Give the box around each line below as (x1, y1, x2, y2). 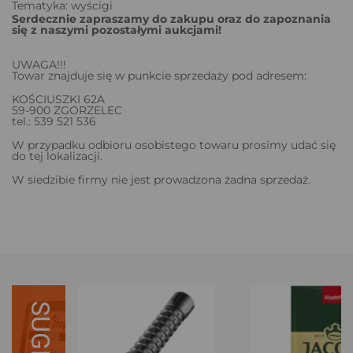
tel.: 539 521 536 (12, 113, 96, 128)
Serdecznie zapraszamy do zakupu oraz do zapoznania (12, 11, 331, 26)
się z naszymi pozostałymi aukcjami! (12, 22, 221, 37)
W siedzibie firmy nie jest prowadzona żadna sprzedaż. (12, 172, 310, 187)
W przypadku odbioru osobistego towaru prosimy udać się (12, 137, 336, 152)
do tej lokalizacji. (12, 148, 102, 163)
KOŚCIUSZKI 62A (12, 91, 105, 106)
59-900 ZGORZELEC (12, 102, 122, 117)
